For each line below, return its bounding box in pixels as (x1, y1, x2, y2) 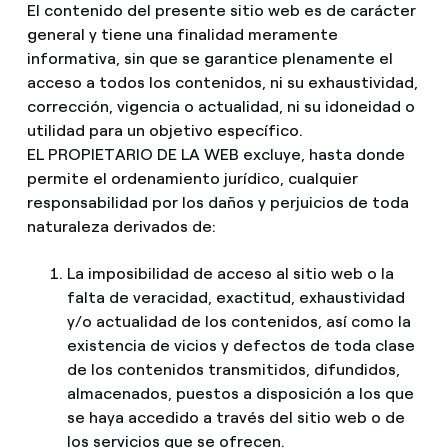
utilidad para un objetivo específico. (26, 120, 303, 140)
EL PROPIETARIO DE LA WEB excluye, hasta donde (26, 144, 405, 164)
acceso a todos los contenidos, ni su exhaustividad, (26, 72, 418, 92)
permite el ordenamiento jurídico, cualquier (26, 168, 358, 188)
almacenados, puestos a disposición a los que (66, 383, 414, 403)
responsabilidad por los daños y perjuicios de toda (26, 192, 409, 212)
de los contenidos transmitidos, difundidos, (66, 359, 400, 379)
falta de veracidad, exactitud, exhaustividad (66, 287, 405, 307)
